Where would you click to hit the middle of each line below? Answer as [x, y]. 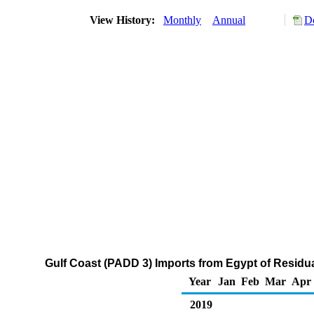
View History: [124, 20]
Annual [229, 20]
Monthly [182, 20]
